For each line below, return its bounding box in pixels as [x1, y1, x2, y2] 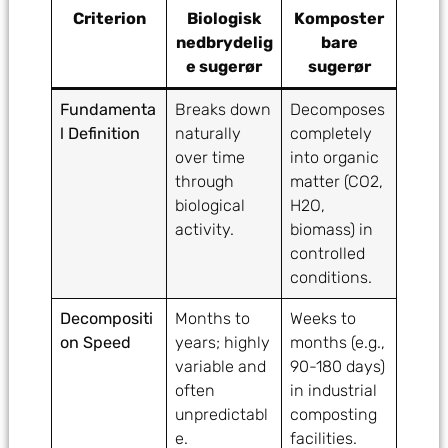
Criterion [72, 9, 146, 29]
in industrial [290, 381, 378, 401]
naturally [175, 124, 242, 144]
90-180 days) [290, 357, 386, 377]
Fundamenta [60, 100, 157, 120]
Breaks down [175, 100, 272, 120]
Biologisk [187, 9, 261, 29]
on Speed [60, 333, 132, 353]
